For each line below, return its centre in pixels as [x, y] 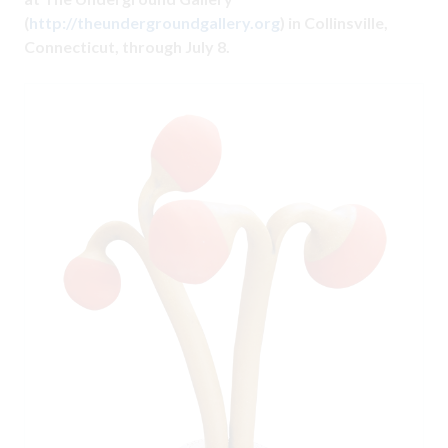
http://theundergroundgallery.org [154, 22]
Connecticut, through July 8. [127, 46]
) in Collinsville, [334, 22]
